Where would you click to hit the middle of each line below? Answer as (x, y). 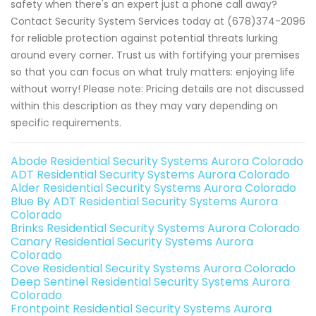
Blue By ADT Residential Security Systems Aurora (144, 202)
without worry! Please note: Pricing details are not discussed (157, 89)
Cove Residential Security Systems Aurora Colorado (153, 269)
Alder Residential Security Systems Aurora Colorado (153, 188)
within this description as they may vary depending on (144, 106)
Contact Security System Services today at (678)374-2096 (158, 22)
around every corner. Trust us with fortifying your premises (155, 55)
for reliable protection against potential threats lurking (144, 38)
